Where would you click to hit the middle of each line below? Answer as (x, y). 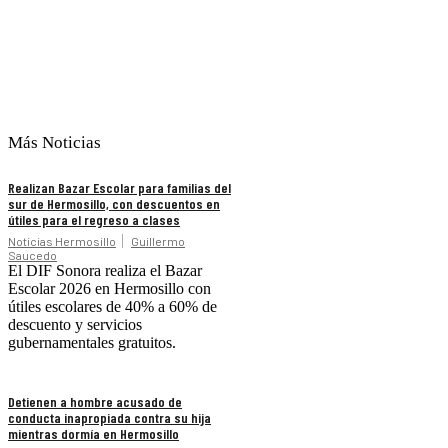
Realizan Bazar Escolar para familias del (119, 187)
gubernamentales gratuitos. (92, 342)
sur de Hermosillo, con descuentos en (114, 203)
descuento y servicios (75, 324)
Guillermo (158, 240)
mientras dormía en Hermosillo (93, 433)
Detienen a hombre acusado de (95, 401)
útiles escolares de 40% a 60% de (112, 306)
